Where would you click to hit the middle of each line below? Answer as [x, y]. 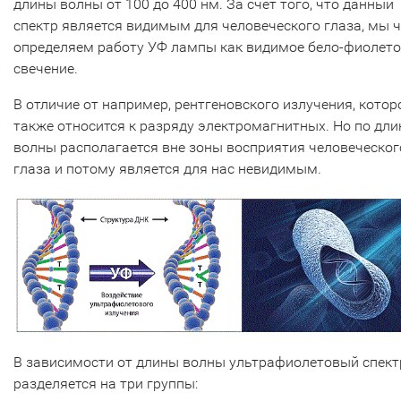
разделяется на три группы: [106, 384]
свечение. [47, 69]
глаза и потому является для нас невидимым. [169, 169]
